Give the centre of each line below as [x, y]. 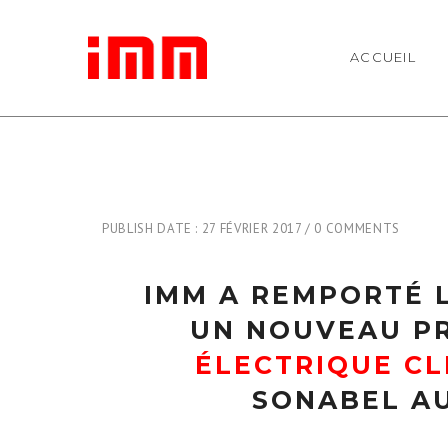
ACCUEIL [383, 56]
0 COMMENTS [357, 228]
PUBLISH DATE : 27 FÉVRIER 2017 [204, 228]
